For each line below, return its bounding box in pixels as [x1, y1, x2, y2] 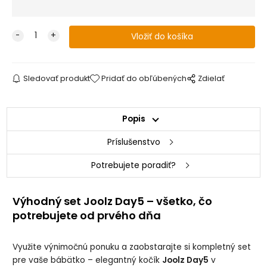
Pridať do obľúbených [101, 73, 187, 84]
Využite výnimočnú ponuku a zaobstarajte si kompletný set [13, 241, 252, 253]
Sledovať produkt [23, 73, 90, 84]
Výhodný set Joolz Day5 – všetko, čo [13, 193, 213, 209]
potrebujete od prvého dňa [13, 207, 162, 223]
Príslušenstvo [107, 136, 160, 148]
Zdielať [198, 73, 225, 84]
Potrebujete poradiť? [91, 160, 176, 172]
